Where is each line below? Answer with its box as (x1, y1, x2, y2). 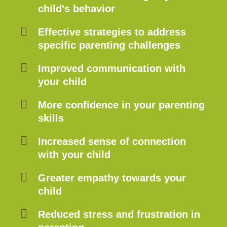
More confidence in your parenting (38, 99, 205, 110)
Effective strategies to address (38, 26, 186, 37)
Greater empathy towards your (38, 172, 186, 183)
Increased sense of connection (38, 135, 186, 147)
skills (38, 112, 64, 124)
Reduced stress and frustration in (38, 208, 200, 220)
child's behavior (38, 3, 115, 14)
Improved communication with (38, 62, 185, 74)
